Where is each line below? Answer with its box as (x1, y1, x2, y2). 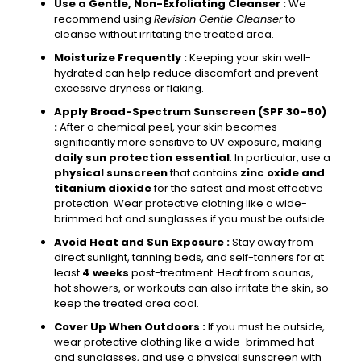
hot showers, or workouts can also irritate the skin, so (53, 280, 329, 296)
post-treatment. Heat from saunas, (128, 264, 313, 280)
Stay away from (231, 234, 313, 250)
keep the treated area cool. (53, 295, 199, 311)
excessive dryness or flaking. (53, 80, 204, 96)
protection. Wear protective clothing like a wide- (53, 195, 307, 211)
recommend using (53, 10, 154, 27)
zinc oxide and (239, 164, 325, 180)
